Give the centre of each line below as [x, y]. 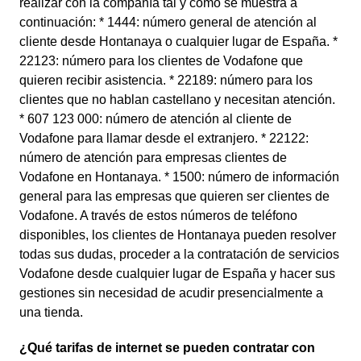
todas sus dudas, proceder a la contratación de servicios [179, 254]
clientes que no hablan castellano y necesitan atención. [177, 100]
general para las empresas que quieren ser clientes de [174, 196]
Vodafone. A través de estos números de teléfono [158, 216]
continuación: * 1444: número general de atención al [168, 22]
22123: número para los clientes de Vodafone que [161, 61]
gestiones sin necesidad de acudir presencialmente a [171, 293]
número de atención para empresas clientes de [153, 158]
